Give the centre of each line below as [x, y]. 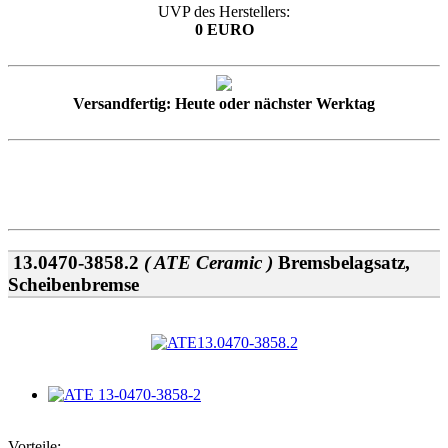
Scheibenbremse [73, 284]
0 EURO [224, 29]
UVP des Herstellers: [224, 11]
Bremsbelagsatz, [344, 262]
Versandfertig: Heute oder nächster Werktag [224, 103]
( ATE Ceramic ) [208, 262]
